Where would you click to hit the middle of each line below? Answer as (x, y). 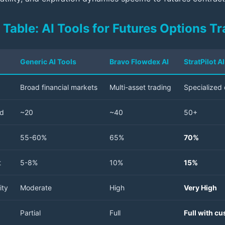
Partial (30, 213)
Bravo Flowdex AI (139, 62)
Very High (200, 188)
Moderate (36, 188)
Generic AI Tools (48, 62)
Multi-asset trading (140, 87)
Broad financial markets (59, 87)
